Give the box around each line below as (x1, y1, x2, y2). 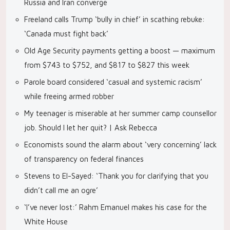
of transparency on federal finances (24, 155, 144, 163)
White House (24, 217, 68, 226)
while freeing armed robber (24, 92, 114, 101)
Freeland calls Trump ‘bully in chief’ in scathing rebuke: (24, 15, 205, 24)
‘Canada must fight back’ (24, 29, 108, 38)
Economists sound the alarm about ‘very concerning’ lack (24, 140, 217, 149)
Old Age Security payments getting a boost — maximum (24, 46, 215, 55)
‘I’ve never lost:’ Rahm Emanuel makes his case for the (24, 203, 207, 212)
